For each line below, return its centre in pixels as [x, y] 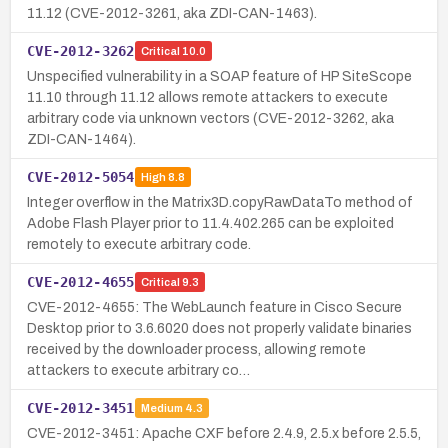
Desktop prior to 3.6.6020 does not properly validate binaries [219, 328]
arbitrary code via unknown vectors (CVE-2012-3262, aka [210, 118]
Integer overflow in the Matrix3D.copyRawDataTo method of [220, 202]
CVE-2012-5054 [81, 176]
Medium [161, 408]
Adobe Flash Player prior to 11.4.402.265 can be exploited [210, 223]
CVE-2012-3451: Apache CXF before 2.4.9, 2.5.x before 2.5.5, [224, 433]
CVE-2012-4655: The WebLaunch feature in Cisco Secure [214, 307]
